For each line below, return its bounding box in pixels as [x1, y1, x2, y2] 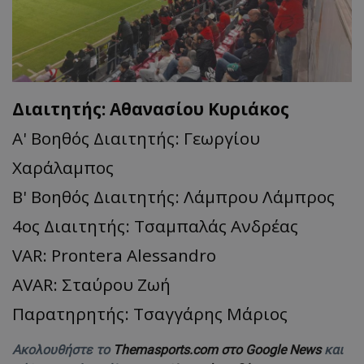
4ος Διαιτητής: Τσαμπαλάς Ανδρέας [12, 214, 298, 237]
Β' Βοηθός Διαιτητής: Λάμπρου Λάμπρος [12, 184, 335, 208]
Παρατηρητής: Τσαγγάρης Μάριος [12, 301, 288, 325]
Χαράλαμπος [12, 155, 114, 179]
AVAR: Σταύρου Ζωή [12, 272, 171, 296]
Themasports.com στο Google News [113, 341, 324, 357]
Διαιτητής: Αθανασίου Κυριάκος [12, 97, 289, 120]
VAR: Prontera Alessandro [12, 243, 216, 266]
